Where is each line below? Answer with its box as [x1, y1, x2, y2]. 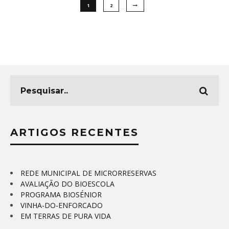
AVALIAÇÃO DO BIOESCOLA [20, 179, 114, 189]
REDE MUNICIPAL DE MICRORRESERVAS [20, 168, 156, 178]
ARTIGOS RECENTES [10, 126, 139, 139]
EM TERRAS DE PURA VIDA [20, 211, 111, 221]
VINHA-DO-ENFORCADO [20, 200, 103, 211]
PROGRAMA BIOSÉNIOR [20, 190, 102, 200]
